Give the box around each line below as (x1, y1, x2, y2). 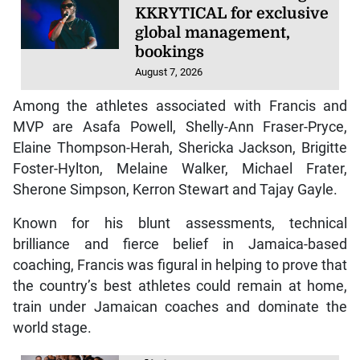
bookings (135, 43, 205, 62)
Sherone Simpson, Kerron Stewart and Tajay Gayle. (12, 181, 337, 198)
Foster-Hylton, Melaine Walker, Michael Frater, (12, 160, 348, 177)
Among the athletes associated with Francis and (12, 97, 348, 114)
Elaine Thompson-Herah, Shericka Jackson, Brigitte (12, 139, 348, 156)
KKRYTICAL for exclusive (135, 5, 329, 23)
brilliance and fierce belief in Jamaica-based (12, 235, 348, 252)
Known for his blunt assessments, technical (12, 215, 348, 231)
